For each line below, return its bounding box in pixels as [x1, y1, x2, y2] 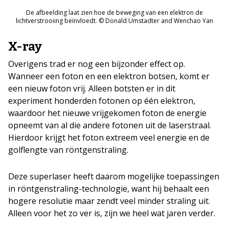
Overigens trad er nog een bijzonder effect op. [8, 58, 185, 70]
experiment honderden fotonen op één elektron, [8, 95, 195, 106]
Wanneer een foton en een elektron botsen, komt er [8, 70, 210, 82]
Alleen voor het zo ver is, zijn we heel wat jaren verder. [8, 207, 215, 219]
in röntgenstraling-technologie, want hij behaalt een [8, 182, 209, 194]
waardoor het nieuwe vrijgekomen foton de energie [8, 107, 207, 119]
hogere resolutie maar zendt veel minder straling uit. [8, 195, 210, 207]
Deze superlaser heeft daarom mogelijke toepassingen [8, 170, 219, 182]
